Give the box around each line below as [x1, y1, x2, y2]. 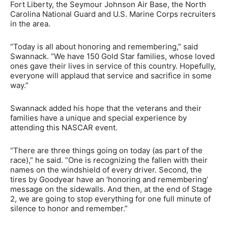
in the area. [10, 18, 50, 28]
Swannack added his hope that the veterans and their [10, 103, 202, 113]
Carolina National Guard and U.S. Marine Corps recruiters [10, 9, 216, 19]
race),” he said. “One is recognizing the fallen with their [10, 155, 208, 165]
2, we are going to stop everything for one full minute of [10, 193, 211, 204]
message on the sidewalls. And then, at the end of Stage [10, 184, 212, 194]
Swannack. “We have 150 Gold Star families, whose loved [10, 51, 215, 61]
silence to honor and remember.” [10, 203, 128, 213]
